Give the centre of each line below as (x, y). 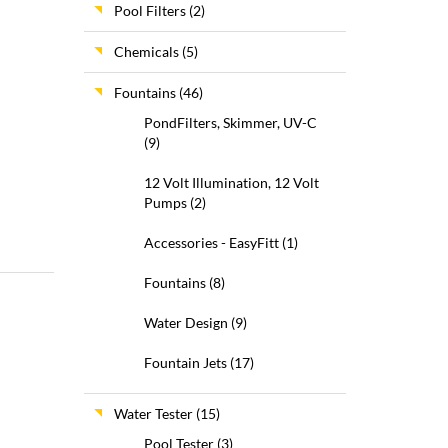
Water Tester (153, 413)
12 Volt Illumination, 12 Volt (231, 182)
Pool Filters (149, 10)
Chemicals (146, 51)
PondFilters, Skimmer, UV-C (230, 122)
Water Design (185, 322)
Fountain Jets (185, 362)
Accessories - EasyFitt (211, 242)
